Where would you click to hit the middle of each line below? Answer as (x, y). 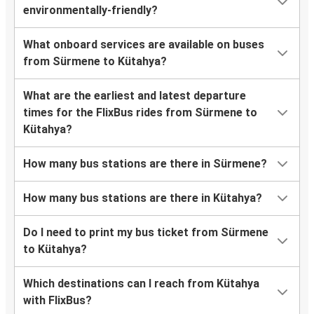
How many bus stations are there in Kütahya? (143, 198)
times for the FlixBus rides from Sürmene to (140, 113)
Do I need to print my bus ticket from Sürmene (146, 233)
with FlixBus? (57, 301)
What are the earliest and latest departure (135, 96)
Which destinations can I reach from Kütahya (141, 284)
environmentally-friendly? (90, 11)
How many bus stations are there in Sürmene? (145, 164)
